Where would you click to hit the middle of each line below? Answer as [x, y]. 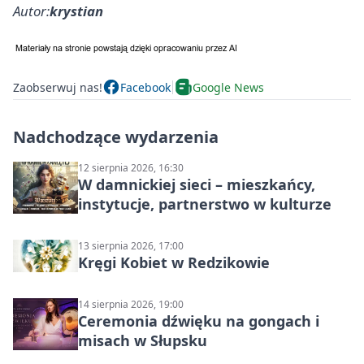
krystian [76, 11]
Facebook [145, 87]
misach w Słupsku [143, 341]
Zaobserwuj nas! [58, 87]
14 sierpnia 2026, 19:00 [131, 305]
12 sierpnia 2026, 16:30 [131, 168]
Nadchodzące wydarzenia [116, 137]
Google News [228, 87]
